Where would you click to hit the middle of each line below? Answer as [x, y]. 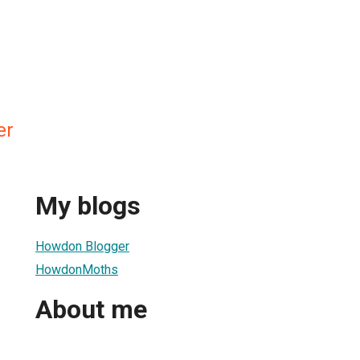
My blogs [88, 206]
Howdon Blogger [82, 246]
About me [91, 310]
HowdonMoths [77, 269]
